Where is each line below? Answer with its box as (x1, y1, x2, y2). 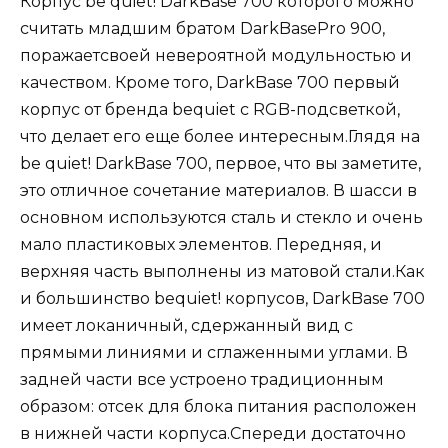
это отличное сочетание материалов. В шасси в (20, 181, 417, 201)
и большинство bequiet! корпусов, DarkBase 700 (20, 289, 425, 309)
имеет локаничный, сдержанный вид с (20, 316, 353, 336)
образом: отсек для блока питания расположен (20, 397, 417, 417)
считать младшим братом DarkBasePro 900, (20, 19, 385, 39)
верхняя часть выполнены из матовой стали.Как (20, 262, 425, 282)
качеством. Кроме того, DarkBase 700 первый (20, 73, 400, 93)
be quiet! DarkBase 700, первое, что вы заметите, (20, 154, 421, 174)
